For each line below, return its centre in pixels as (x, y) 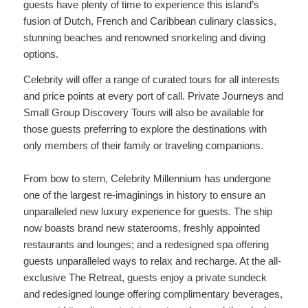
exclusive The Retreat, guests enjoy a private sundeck (145, 277)
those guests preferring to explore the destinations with (145, 129)
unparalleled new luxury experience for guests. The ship (147, 211)
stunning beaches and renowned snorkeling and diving (144, 37)
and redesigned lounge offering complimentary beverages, (153, 294)
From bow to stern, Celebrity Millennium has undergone (147, 178)
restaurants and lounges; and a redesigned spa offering (146, 244)
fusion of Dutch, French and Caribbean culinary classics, (150, 21)
